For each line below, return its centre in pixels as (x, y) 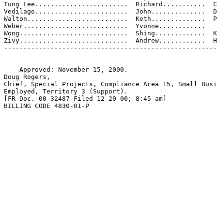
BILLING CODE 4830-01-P (46, 106)
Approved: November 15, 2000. (66, 70)
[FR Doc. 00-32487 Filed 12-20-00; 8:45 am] (85, 99)
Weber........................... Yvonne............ (105, 26)
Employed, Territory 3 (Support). (66, 91)
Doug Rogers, (27, 77)
